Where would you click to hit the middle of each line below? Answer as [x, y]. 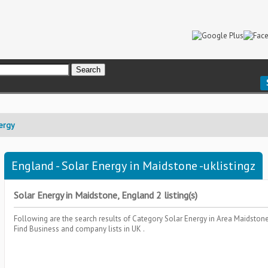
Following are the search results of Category [89, 219]
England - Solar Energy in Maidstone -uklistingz [133, 166]
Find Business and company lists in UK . [79, 229]
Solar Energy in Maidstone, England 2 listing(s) [106, 195]
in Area [221, 219]
